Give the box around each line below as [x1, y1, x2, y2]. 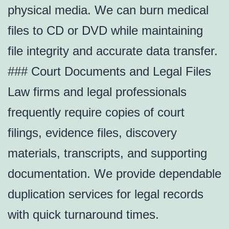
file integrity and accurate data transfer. [8, 44, 218, 58]
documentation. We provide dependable [8, 167, 221, 181]
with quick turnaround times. [8, 208, 159, 222]
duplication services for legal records [8, 187, 203, 201]
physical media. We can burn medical [8, 3, 209, 17]
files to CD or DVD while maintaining [8, 24, 203, 38]
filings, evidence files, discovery [8, 126, 177, 140]
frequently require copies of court [8, 105, 185, 120]
